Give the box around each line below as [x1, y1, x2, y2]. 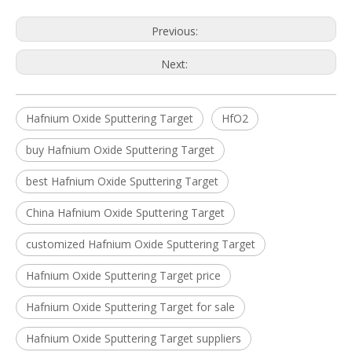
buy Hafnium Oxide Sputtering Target [26, 141, 214, 157]
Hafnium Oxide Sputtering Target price [26, 267, 221, 283]
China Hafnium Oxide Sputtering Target [26, 204, 225, 220]
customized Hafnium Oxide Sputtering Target [26, 236, 255, 251]
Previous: [151, 23, 201, 38]
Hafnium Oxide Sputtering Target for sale [26, 299, 235, 314]
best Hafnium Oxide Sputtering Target [26, 173, 218, 189]
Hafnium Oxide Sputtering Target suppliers [26, 330, 241, 346]
